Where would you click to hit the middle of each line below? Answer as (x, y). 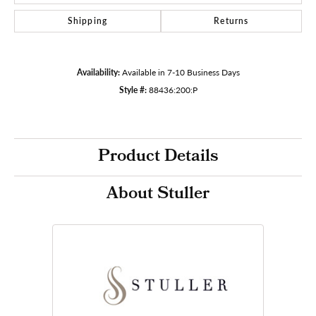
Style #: (133, 89)
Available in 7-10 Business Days (181, 72)
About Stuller (158, 194)
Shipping (87, 20)
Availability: (98, 72)
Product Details (158, 157)
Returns (231, 20)
